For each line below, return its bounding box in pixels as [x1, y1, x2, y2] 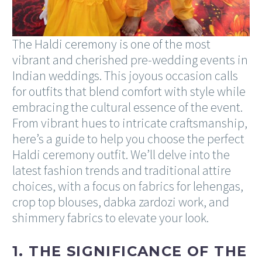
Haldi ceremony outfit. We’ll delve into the [12, 146, 230, 163]
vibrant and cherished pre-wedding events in [12, 51, 248, 68]
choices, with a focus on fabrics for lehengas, [12, 177, 243, 194]
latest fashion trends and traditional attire [12, 161, 231, 178]
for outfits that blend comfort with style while [12, 82, 246, 99]
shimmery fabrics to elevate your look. [12, 209, 209, 226]
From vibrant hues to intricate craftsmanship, [12, 114, 247, 131]
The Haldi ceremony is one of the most [12, 35, 211, 52]
